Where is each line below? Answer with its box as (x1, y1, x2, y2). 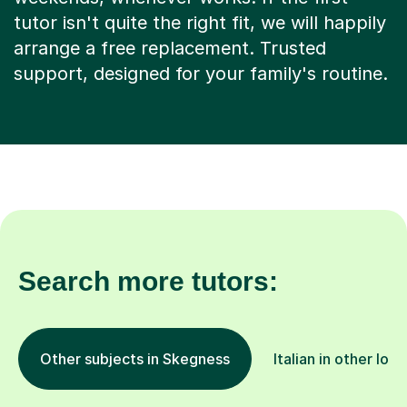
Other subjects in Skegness (40, 349, 230, 368)
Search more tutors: (18, 265, 278, 296)
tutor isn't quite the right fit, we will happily (14, 11, 386, 34)
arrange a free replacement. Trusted (14, 36, 326, 59)
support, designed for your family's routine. (14, 62, 388, 84)
